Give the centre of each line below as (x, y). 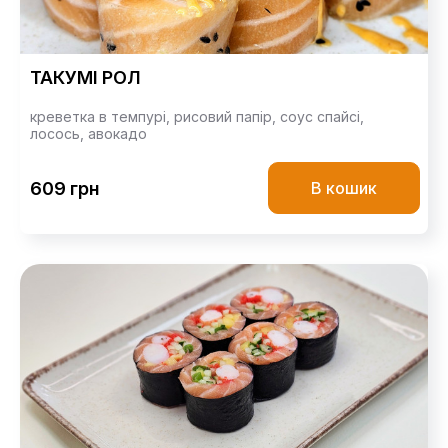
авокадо (117, 134)
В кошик (344, 188)
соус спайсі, (322, 117)
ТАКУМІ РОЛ (85, 78)
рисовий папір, (227, 117)
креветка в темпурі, (102, 117)
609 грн (64, 188)
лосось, (59, 134)
